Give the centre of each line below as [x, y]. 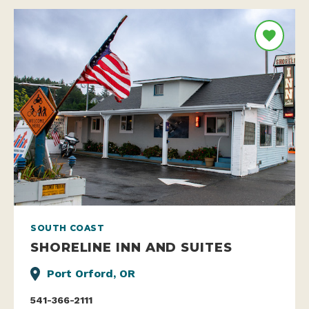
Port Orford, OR [91, 274]
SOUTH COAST [68, 228]
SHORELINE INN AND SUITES [131, 248]
